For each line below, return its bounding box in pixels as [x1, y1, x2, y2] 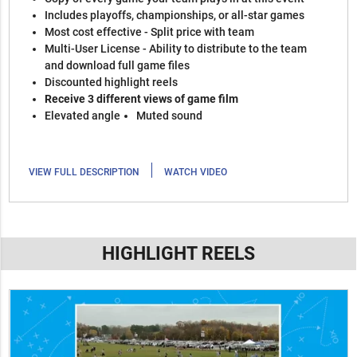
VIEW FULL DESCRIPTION [29, 167, 140, 178]
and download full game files [45, 59, 190, 73]
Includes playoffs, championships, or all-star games [45, 9, 305, 22]
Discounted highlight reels [45, 76, 178, 89]
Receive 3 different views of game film [45, 92, 239, 106]
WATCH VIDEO [164, 167, 228, 178]
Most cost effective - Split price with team [45, 25, 255, 39]
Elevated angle [45, 109, 121, 123]
